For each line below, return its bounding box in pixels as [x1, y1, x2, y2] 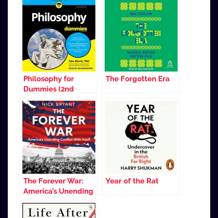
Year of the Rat [106, 176, 159, 185]
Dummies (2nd [23, 84, 74, 93]
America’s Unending [23, 186, 93, 196]
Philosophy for [23, 74, 74, 83]
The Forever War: [23, 176, 84, 185]
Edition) [23, 94, 51, 104]
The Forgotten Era [106, 74, 170, 83]
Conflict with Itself [23, 197, 88, 206]
